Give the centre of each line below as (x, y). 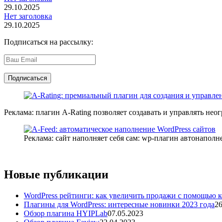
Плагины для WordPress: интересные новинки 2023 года (119, 204)
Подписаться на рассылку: (49, 42)
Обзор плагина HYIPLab (66, 213)
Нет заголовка (28, 16)
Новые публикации (56, 174)
